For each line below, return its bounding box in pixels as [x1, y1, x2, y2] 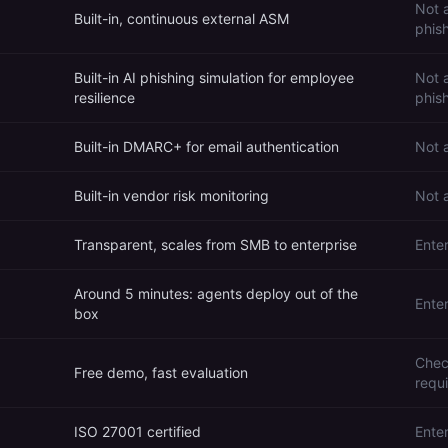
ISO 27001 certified [74, 423, 201, 440]
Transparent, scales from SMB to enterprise [74, 236, 357, 253]
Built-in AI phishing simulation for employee [74, 69, 354, 86]
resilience [74, 89, 135, 106]
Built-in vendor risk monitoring [74, 187, 269, 204]
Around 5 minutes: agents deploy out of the [74, 285, 358, 302]
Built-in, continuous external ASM [74, 10, 289, 27]
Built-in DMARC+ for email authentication [74, 138, 339, 155]
